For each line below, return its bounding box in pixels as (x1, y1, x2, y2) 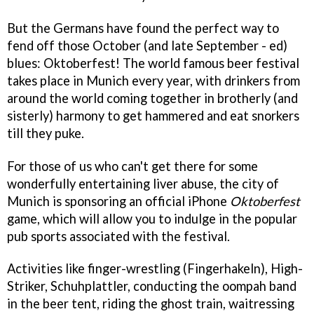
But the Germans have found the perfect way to (7, 20, 279, 36)
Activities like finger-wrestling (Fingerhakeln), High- (7, 261, 303, 277)
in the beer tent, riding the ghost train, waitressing (7, 296, 294, 312)
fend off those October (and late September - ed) (7, 37, 287, 53)
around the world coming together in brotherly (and (7, 90, 298, 106)
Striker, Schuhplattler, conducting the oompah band (7, 278, 296, 294)
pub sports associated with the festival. (7, 228, 230, 244)
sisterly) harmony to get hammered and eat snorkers (7, 107, 299, 123)
